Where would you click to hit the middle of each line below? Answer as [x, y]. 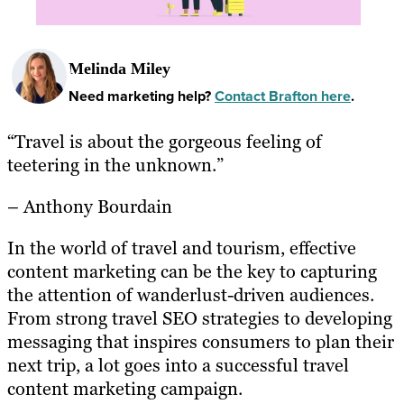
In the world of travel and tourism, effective [182, 248]
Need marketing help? [142, 96]
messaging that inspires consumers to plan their [201, 342]
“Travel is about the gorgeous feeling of [165, 142]
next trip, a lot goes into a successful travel [178, 366]
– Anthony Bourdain [90, 207]
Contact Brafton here [283, 96]
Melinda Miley [119, 68]
